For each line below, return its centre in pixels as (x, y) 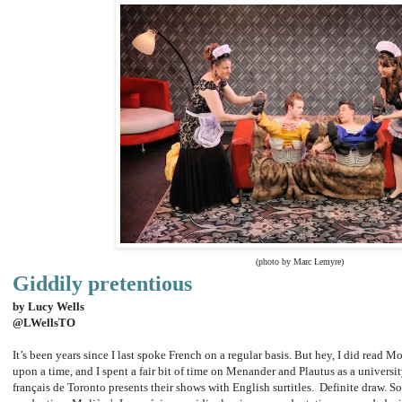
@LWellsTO (44, 323)
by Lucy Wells (48, 307)
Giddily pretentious (102, 284)
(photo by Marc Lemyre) (300, 262)
